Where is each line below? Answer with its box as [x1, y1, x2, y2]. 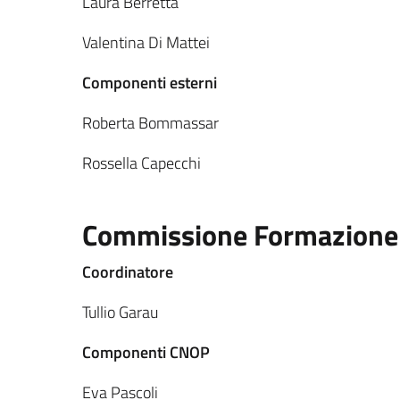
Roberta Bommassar [82, 111, 219, 135]
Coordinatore [82, 260, 173, 284]
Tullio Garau [82, 300, 158, 324]
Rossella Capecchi [82, 151, 201, 175]
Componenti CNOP [82, 340, 210, 364]
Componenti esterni [82, 71, 217, 95]
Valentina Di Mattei [82, 30, 210, 54]
